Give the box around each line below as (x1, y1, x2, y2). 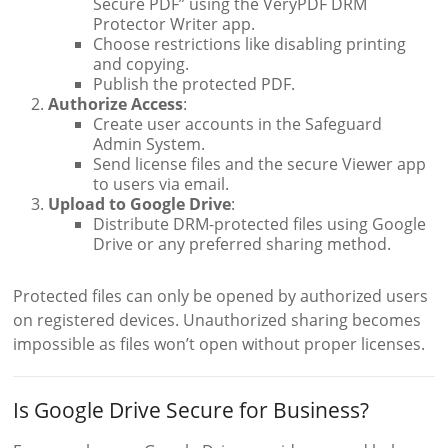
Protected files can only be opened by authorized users (13, 285, 429, 308)
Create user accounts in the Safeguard (93, 113, 383, 136)
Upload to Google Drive (48, 193, 232, 216)
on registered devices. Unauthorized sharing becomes (13, 309, 422, 332)
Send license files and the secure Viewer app (93, 153, 427, 176)
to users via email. (93, 173, 230, 196)
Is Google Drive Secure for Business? (13, 396, 370, 425)
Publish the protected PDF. (93, 73, 296, 96)
